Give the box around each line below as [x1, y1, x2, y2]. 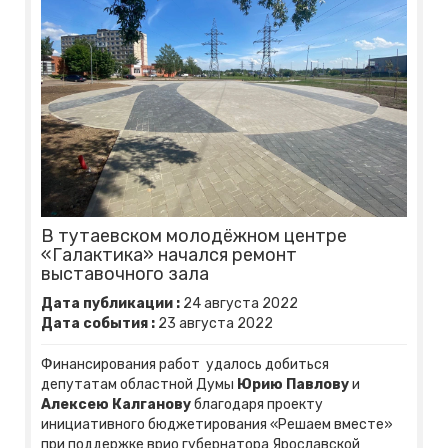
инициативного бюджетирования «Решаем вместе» [41, 415, 393, 433]
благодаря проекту [191, 395, 323, 413]
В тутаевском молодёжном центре [41, 224, 347, 247]
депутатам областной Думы [41, 375, 237, 393]
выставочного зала [41, 262, 209, 285]
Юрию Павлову [237, 375, 349, 393]
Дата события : [41, 314, 155, 332]
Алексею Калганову [41, 395, 191, 413]
